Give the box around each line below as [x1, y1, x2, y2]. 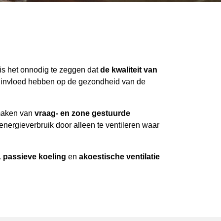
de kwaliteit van [100, 66, 157, 74]
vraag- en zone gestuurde [35, 109, 130, 117]
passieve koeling [3, 152, 66, 161]
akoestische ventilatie [79, 152, 160, 161]
